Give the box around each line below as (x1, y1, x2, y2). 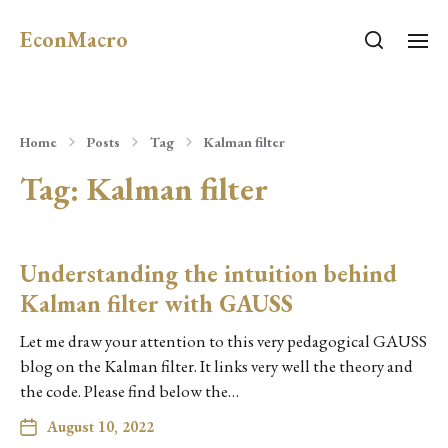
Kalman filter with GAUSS (20, 288, 293, 319)
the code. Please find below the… (20, 380, 239, 402)
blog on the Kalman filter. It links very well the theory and (20, 355, 413, 377)
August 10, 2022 (47, 417, 154, 436)
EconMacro (20, 25, 128, 54)
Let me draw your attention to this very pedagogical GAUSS (20, 330, 427, 352)
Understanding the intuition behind (20, 258, 397, 289)
